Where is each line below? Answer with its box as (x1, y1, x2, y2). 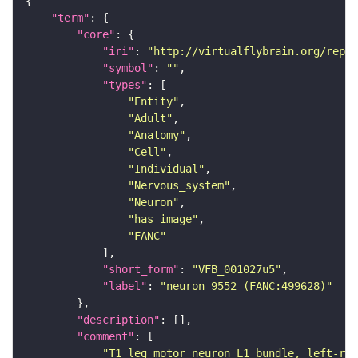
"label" (102, 279, 147, 292)
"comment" (77, 329, 134, 343)
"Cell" (128, 145, 166, 158)
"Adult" (128, 111, 173, 125)
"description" (77, 312, 160, 326)
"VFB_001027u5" (192, 262, 281, 276)
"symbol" (102, 61, 153, 74)
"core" (77, 27, 115, 41)
